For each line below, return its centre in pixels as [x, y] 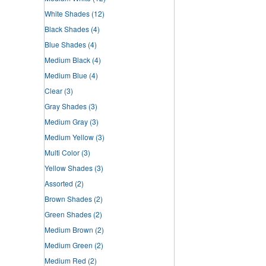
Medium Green [69, 245]
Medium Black [67, 60]
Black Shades [67, 29]
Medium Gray [66, 122]
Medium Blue [66, 75]
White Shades [67, 14]
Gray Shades [66, 106]
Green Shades [68, 214]
